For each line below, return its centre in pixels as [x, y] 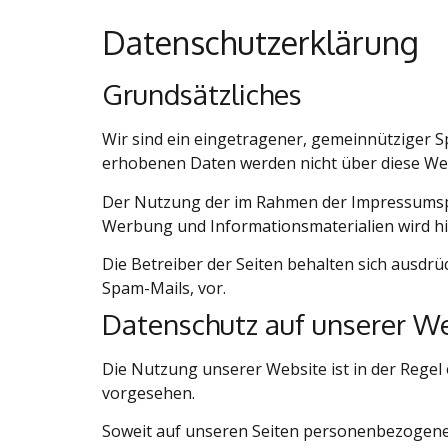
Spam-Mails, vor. [164, 287]
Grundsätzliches [202, 94]
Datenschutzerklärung [260, 43]
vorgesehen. [148, 392]
